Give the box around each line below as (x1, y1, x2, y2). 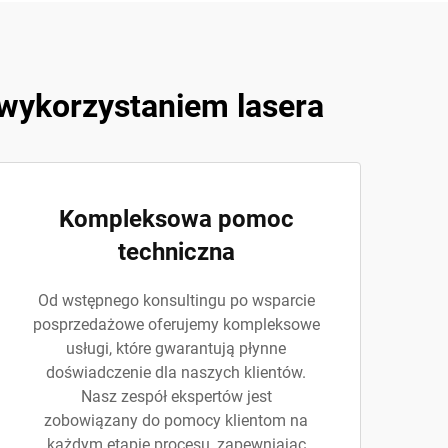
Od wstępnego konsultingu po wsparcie (37, 291, 315, 310)
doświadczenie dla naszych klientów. (46, 363, 306, 382)
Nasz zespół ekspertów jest (80, 387, 272, 406)
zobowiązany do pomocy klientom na (44, 411, 308, 430)
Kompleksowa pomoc (58, 205, 294, 233)
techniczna (117, 238, 235, 266)
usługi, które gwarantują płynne (66, 339, 286, 358)
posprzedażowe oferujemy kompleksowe (32, 315, 320, 334)
